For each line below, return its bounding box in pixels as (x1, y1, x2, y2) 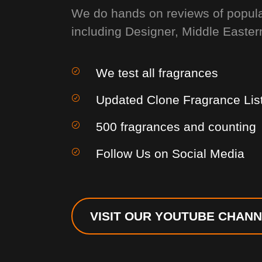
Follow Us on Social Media (96, 146, 244, 160)
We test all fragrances (96, 65, 218, 80)
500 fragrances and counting (96, 119, 256, 133)
